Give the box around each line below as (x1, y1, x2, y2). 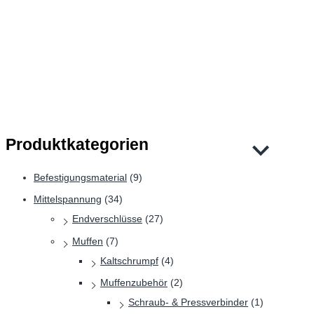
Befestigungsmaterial (34, 171, 127, 183)
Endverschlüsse (72, 213, 142, 225)
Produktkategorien (6, 135, 149, 153)
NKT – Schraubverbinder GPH (41, 118, 251, 135)
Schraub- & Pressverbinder (128, 296, 248, 308)
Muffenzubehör (100, 277, 168, 289)
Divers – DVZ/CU (41, 18, 158, 35)
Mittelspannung (34, 193, 102, 205)
